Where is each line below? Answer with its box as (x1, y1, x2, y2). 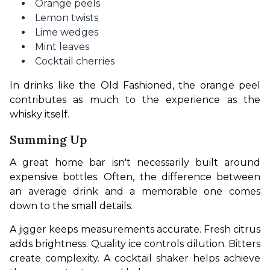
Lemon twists (35, 12, 98, 24)
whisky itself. (10, 108, 69, 121)
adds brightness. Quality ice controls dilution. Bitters (10, 238, 260, 250)
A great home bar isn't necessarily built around (10, 157, 260, 169)
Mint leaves (35, 41, 89, 53)
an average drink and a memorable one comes (10, 186, 260, 198)
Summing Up (10, 132, 87, 148)
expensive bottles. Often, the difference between (10, 171, 260, 183)
